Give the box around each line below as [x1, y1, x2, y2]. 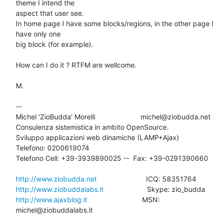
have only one [16, 29, 61, 38]
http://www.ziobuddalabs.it [16, 184, 104, 193]
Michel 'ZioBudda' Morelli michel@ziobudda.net [16, 112, 211, 121]
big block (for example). [16, 39, 93, 48]
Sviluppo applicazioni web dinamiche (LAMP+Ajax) [16, 133, 179, 142]
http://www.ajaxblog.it [16, 195, 87, 204]
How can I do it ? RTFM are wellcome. [16, 60, 137, 69]
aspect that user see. [16, 8, 84, 17]
